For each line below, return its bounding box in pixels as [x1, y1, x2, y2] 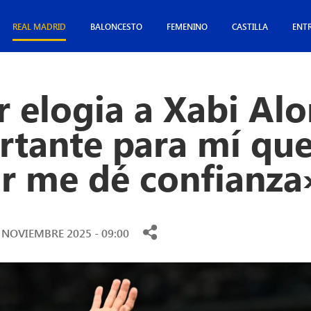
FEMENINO [167, 21, 208, 32]
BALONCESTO [90, 21, 143, 32]
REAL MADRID [12, 21, 67, 32]
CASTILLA [232, 21, 269, 32]
